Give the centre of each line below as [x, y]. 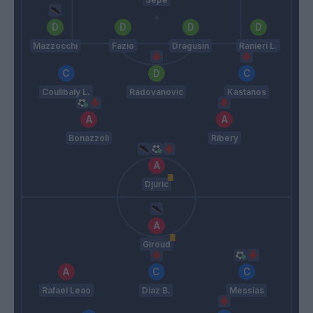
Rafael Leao [66, 290]
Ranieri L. [258, 46]
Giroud [156, 244]
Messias [247, 290]
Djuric [156, 184]
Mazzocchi [55, 46]
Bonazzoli [89, 138]
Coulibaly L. [66, 92]
